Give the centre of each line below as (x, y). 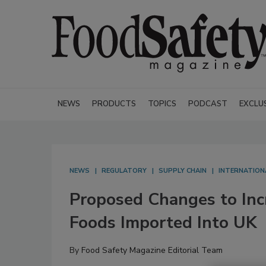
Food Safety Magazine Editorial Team (152, 250)
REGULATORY (124, 171)
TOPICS (162, 104)
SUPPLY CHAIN (183, 171)
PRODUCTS (114, 104)
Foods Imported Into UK (163, 223)
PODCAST (208, 104)
